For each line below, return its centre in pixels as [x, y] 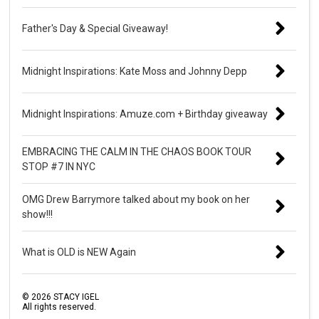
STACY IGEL [75, 297]
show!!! [38, 214]
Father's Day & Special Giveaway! [95, 28]
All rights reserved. [59, 307]
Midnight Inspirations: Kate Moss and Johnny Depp [135, 71]
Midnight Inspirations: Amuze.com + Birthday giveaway [145, 114]
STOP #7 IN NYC [59, 166]
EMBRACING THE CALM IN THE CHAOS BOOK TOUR [137, 151]
